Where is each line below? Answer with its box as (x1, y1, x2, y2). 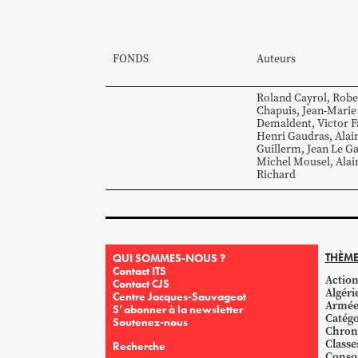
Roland (257, 89, 292, 105)
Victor (317, 115, 348, 131)
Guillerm (257, 141, 301, 157)
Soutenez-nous (113, 314, 188, 329)
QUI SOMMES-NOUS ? (113, 250, 225, 265)
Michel (257, 153, 291, 169)
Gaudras (288, 128, 329, 144)
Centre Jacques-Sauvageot (113, 288, 246, 304)
